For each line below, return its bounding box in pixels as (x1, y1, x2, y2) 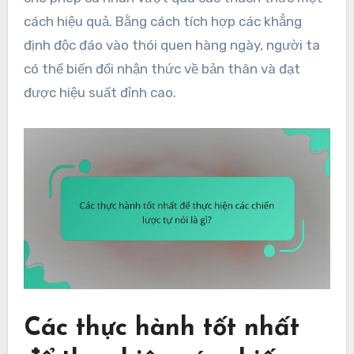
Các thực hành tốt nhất (23, 315, 299, 341)
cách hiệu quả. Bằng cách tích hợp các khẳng (23, 13, 302, 29)
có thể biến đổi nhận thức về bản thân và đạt (23, 60, 300, 77)
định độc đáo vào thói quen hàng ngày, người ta (23, 36, 320, 53)
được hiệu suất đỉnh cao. (23, 84, 176, 100)
